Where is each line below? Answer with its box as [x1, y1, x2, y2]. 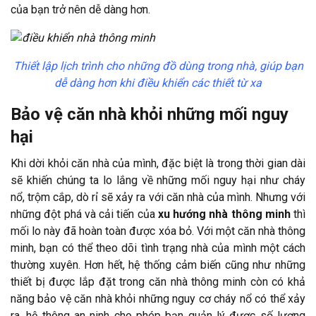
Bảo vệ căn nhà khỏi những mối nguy [11, 104, 288, 124]
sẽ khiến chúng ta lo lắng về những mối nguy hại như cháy [11, 173, 305, 187]
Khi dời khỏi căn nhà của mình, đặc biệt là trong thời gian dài [11, 156, 305, 170]
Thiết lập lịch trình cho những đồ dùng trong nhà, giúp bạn [13, 59, 303, 73]
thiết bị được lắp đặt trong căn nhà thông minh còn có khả [11, 274, 305, 288]
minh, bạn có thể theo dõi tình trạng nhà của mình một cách [11, 241, 305, 255]
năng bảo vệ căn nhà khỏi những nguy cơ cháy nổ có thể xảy [11, 291, 305, 305]
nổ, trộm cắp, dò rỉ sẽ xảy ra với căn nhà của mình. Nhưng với [11, 190, 305, 204]
